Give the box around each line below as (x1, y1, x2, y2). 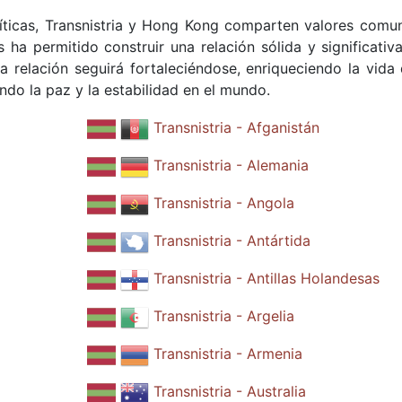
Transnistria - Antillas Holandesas (153, 269, 380, 288)
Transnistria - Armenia (153, 345, 302, 363)
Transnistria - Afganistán (153, 118, 319, 137)
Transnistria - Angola (153, 194, 294, 213)
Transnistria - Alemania (153, 156, 309, 175)
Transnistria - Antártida (153, 232, 310, 250)
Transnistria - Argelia (153, 307, 294, 326)
